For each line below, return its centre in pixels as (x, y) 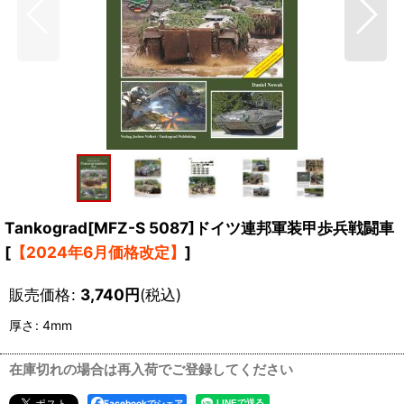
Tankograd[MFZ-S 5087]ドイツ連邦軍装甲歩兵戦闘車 (199, 228)
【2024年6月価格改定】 (98, 252)
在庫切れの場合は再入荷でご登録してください (151, 370)
